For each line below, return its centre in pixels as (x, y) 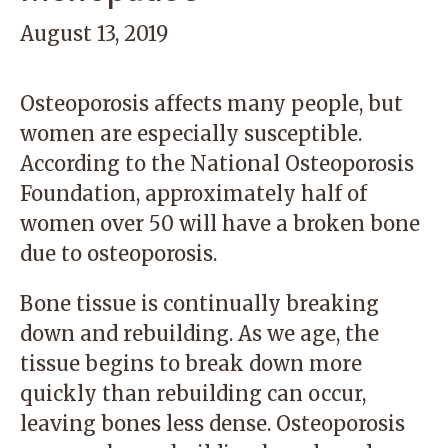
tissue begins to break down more (191, 363)
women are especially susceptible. (191, 133)
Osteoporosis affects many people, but (211, 103)
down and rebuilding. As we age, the (199, 333)
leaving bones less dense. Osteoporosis (212, 423)
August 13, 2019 (94, 33)
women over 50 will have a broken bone (220, 223)
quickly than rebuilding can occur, (193, 393)
